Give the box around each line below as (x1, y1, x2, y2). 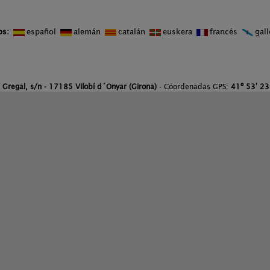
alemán (74, 27, 103, 36)
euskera (163, 27, 195, 36)
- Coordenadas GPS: (156, 82, 231, 91)
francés (210, 27, 240, 36)
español (27, 27, 58, 36)
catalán (118, 27, 148, 36)
